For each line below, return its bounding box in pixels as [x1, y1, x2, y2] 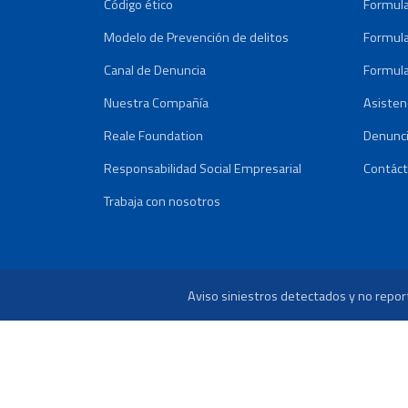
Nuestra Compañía [104, 93, 209, 113]
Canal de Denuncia [104, 60, 206, 80]
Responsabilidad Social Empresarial [104, 158, 301, 178]
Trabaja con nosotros [104, 191, 220, 211]
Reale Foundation [104, 126, 203, 146]
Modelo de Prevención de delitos [104, 27, 289, 47]
